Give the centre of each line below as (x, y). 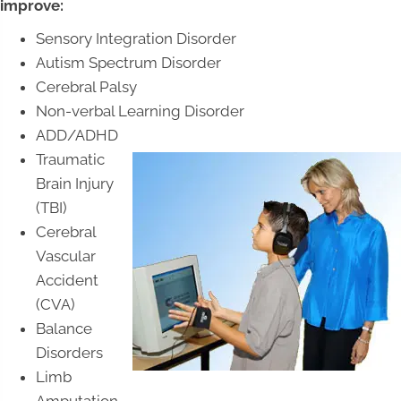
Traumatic (70, 159)
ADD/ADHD (77, 135)
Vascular (66, 256)
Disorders (69, 352)
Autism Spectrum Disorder (128, 62)
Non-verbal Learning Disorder (140, 111)
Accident (67, 280)
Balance (64, 328)
